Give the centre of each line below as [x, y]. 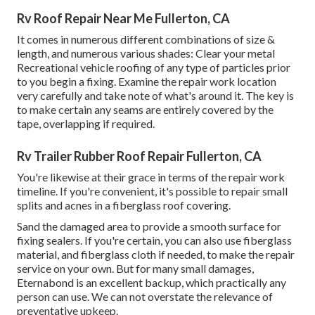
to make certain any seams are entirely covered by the [145, 110]
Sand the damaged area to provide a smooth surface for [149, 226]
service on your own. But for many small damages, [135, 269]
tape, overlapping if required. [86, 124]
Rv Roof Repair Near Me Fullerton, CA [123, 19]
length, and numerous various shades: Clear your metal [146, 53]
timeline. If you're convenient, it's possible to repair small [152, 191]
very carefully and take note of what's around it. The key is [155, 96]
